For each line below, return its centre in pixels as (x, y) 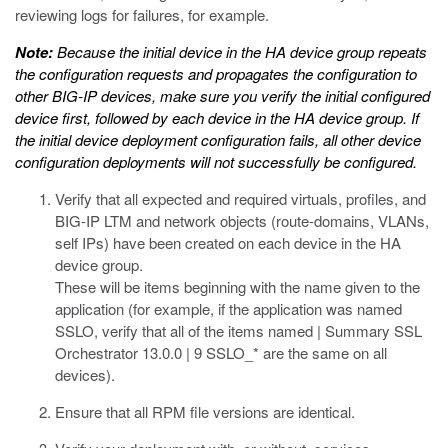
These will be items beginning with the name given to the (237, 286)
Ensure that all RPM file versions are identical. (205, 411)
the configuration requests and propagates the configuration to (216, 73)
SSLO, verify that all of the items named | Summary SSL (238, 330)
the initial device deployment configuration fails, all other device (218, 139)
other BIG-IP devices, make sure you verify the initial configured (222, 95)
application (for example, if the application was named (228, 308)
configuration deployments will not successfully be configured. (216, 161)
